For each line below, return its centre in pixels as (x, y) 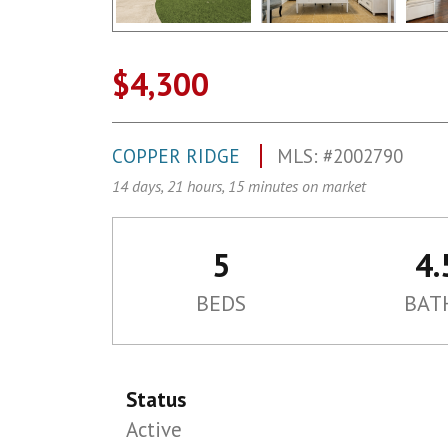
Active (154, 429)
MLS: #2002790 (340, 156)
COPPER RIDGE (178, 156)
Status (156, 399)
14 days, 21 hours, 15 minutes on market (239, 186)
